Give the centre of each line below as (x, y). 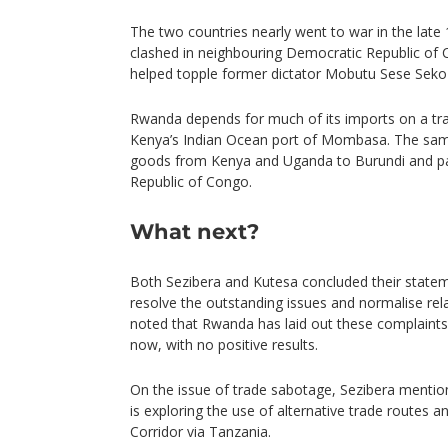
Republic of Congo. (191, 181)
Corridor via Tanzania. (200, 431)
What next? (194, 231)
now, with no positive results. (224, 344)
